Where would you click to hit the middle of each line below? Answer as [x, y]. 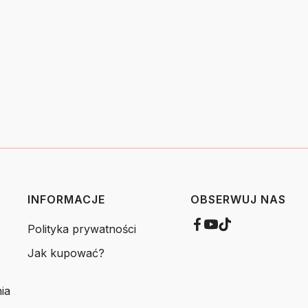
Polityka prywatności [81, 229]
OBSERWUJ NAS [238, 199]
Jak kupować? [66, 253]
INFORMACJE [66, 199]
